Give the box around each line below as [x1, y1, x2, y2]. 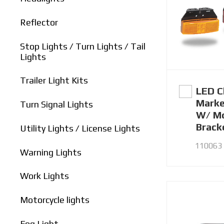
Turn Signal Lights [20, 99, 93, 110]
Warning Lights [20, 146, 82, 157]
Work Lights [20, 170, 69, 181]
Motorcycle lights [20, 194, 90, 205]
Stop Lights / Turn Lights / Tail [20, 40, 146, 51]
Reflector [20, 16, 58, 27]
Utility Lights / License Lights [20, 122, 140, 133]
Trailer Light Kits [20, 75, 88, 86]
